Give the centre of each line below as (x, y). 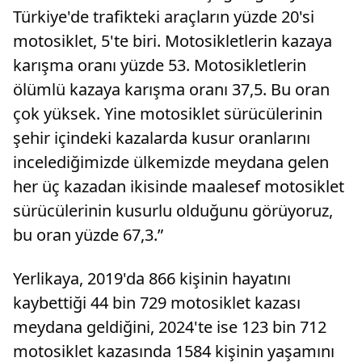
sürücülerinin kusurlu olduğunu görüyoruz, (173, 210)
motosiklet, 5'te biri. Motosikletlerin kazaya (173, 40)
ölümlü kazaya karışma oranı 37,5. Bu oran (171, 89)
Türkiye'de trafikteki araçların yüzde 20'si (164, 16)
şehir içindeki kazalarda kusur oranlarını (162, 137)
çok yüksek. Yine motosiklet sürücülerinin (168, 113)
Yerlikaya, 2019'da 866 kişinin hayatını (152, 278)
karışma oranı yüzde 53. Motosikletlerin (160, 65)
